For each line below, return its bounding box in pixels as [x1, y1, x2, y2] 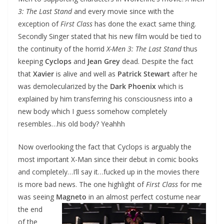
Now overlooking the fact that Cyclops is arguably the [18, 141, 191, 151]
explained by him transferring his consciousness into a [18, 93, 192, 103]
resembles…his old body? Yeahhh [18, 118, 125, 128]
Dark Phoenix [110, 81, 156, 91]
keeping [18, 56, 43, 66]
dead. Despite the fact [120, 56, 193, 66]
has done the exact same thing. [92, 18, 196, 28]
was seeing [18, 191, 56, 201]
